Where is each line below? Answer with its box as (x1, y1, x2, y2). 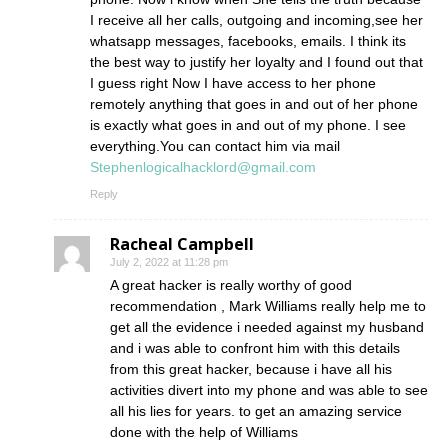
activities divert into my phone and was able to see (110, 382, 428, 399)
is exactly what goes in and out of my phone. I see (90, 117, 406, 134)
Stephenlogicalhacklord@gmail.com (90, 159, 316, 176)
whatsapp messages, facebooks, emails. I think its (90, 33, 406, 50)
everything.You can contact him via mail (90, 138, 340, 155)
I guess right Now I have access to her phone (90, 75, 376, 92)
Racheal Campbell (110, 233, 254, 256)
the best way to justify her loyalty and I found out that (90, 54, 423, 71)
